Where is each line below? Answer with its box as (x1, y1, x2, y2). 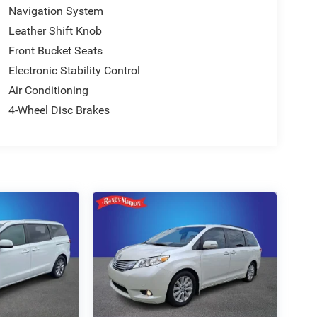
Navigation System (8, 4, 103, 18)
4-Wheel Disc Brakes (8, 103, 110, 117)
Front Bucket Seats (8, 43, 103, 57)
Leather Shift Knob (8, 23, 102, 38)
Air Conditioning (8, 83, 88, 97)
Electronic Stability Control (8, 63, 140, 77)
